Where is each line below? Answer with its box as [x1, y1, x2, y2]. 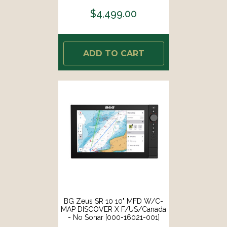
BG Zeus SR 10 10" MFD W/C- [64, 197, 163, 205]
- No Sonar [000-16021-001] [67, 213, 160, 221]
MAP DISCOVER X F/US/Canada [61, 205, 166, 213]
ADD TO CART [83, 48, 144, 58]
